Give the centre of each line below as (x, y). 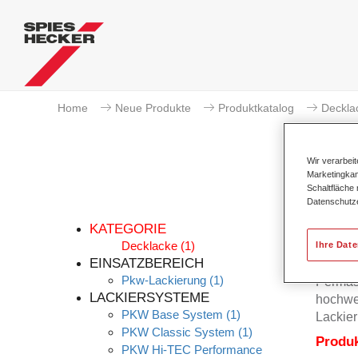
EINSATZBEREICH (147, 263)
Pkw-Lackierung (164, 280)
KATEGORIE (128, 229)
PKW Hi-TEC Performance (192, 350)
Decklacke (149, 246)
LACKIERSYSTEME (149, 298)
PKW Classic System (178, 332)
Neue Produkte (153, 108)
